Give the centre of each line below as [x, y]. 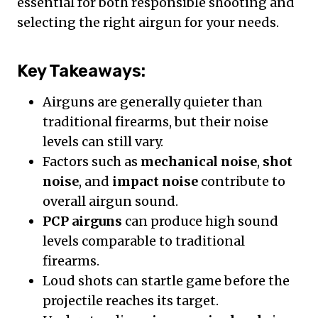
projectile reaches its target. [131, 300]
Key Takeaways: [81, 71]
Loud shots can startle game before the [166, 280]
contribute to [242, 181]
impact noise [155, 181]
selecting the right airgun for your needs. [148, 22]
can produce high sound [200, 221]
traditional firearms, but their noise [155, 121]
